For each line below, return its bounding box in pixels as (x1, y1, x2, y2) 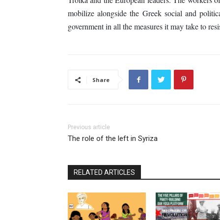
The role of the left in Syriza (68, 134, 158, 143)
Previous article (68, 124, 110, 131)
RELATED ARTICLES (74, 168, 135, 177)
